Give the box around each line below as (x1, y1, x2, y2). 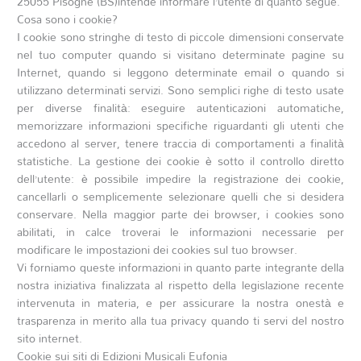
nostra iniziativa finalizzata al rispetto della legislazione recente (17, 274, 344, 297)
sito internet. (17, 327, 83, 350)
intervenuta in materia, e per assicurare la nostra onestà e (17, 292, 344, 314)
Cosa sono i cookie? (17, 8, 118, 31)
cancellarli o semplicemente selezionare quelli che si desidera (17, 185, 344, 208)
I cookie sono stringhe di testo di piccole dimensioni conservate (17, 26, 344, 48)
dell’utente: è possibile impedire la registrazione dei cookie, (17, 168, 344, 190)
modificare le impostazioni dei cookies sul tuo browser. (17, 239, 298, 261)
